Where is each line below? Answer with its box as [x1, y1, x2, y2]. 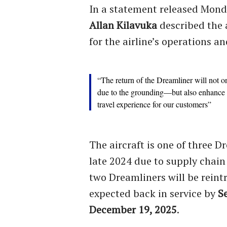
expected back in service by [89, 186, 218, 200]
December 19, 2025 [89, 202, 177, 216]
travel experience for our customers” [97, 98, 211, 109]
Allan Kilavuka [89, 18, 157, 32]
